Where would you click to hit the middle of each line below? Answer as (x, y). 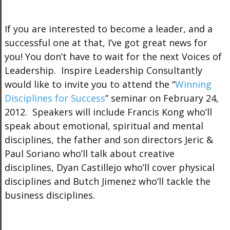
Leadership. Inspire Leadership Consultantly (103, 70)
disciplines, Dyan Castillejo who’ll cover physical (109, 167)
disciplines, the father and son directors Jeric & (109, 139)
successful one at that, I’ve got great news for (106, 42)
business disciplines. (50, 195)
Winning (193, 84)
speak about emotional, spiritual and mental (104, 126)
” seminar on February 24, (162, 98)
